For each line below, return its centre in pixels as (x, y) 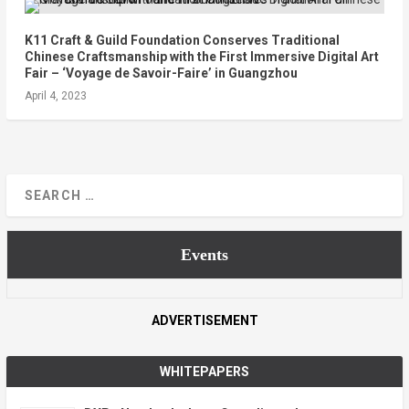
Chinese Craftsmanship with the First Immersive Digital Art (201, 56)
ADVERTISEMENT (204, 320)
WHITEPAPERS (204, 371)
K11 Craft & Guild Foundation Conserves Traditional (182, 40)
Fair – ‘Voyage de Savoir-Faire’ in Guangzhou (161, 73)
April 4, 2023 (55, 95)
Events (204, 254)
